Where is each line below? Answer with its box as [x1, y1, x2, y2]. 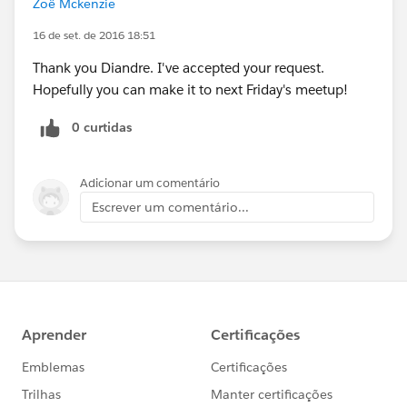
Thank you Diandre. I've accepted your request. [33, 58, 324, 76]
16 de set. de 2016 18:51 [33, 26, 155, 43]
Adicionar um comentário [80, 174, 220, 191]
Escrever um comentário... [92, 198, 249, 215]
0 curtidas [72, 118, 132, 135]
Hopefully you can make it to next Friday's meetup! [33, 80, 348, 98]
